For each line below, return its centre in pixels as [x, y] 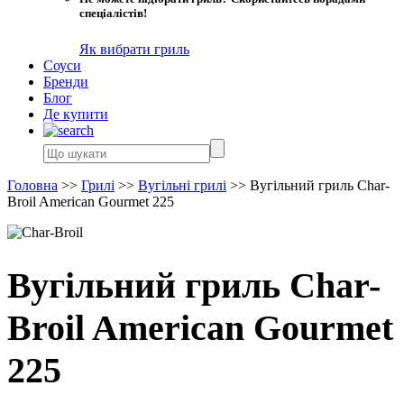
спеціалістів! [113, 14]
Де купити [76, 114]
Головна [32, 185]
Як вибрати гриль [134, 49]
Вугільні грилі [182, 185]
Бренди [66, 81]
